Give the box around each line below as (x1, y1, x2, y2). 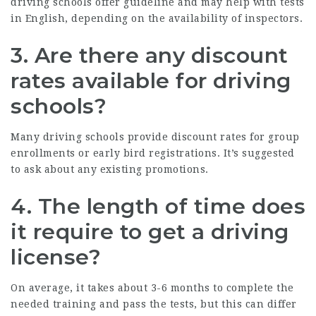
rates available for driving (11, 67, 291, 94)
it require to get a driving (11, 218, 289, 245)
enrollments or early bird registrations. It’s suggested (11, 147, 295, 159)
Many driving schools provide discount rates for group (11, 130, 300, 142)
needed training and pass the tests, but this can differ (11, 298, 297, 310)
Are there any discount (34, 42, 288, 68)
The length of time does (37, 193, 305, 219)
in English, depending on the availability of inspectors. (11, 12, 303, 24)
